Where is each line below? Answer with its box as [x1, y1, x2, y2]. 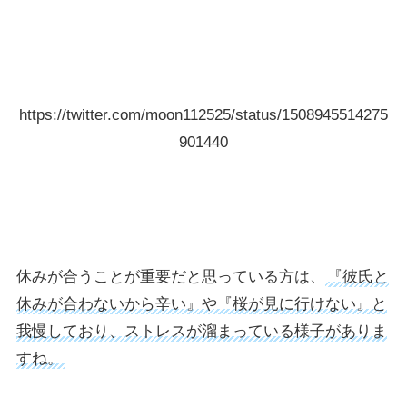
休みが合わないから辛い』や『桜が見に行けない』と [15, 294, 387, 313]
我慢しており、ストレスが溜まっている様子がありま [15, 322, 387, 340]
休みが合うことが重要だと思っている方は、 [15, 267, 325, 285]
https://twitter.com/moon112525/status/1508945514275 [19, 105, 388, 124]
